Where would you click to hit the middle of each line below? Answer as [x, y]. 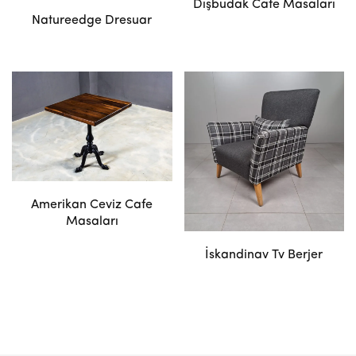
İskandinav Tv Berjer [264, 255]
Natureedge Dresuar [92, 20]
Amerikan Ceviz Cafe [92, 205]
